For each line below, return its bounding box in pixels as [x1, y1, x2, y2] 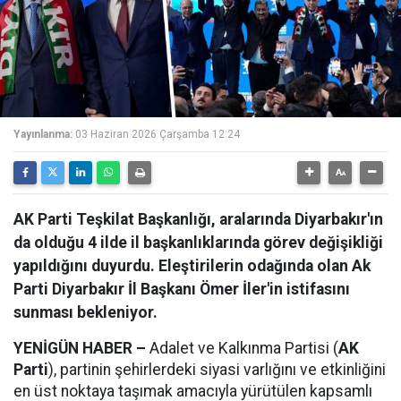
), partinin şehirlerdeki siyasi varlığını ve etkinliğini [48, 361, 386, 379]
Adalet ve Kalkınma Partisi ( [146, 339, 338, 357]
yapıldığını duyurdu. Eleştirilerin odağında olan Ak [13, 257, 371, 275]
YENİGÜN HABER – [13, 339, 146, 357]
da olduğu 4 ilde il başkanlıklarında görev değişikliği [13, 234, 383, 252]
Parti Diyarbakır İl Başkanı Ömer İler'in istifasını [13, 280, 350, 298]
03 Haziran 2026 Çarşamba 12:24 [75, 128, 240, 141]
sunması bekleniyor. [13, 303, 158, 321]
